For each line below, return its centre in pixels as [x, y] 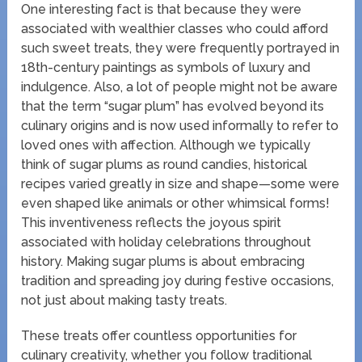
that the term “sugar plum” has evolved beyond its [173, 106]
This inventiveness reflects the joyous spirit [152, 222]
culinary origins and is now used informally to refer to [180, 125]
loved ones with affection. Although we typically [166, 145]
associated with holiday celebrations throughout [166, 242]
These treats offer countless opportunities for [159, 335]
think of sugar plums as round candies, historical [164, 164]
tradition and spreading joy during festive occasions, [178, 280]
